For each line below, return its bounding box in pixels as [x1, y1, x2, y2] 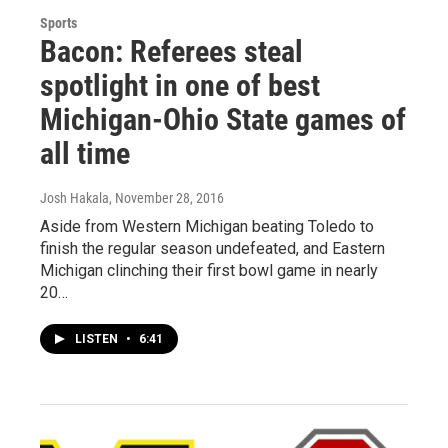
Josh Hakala [40, 190, 109, 207]
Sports [40, 15, 77, 32]
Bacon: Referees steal [40, 34, 303, 70]
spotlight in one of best [40, 68, 320, 104]
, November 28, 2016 [109, 190, 224, 207]
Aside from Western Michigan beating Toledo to [40, 217, 374, 237]
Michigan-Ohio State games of [40, 102, 406, 138]
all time [40, 136, 130, 172]
